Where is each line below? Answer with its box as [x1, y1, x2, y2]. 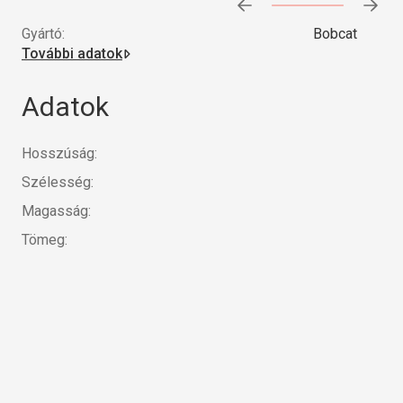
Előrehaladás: [271, 4, 339, 18]
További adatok [22, 44, 122, 62]
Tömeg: [22, 230, 67, 248]
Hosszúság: [22, 144, 97, 162]
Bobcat [313, 24, 357, 42]
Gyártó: [22, 24, 65, 42]
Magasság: [22, 201, 91, 219]
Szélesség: [22, 173, 94, 191]
